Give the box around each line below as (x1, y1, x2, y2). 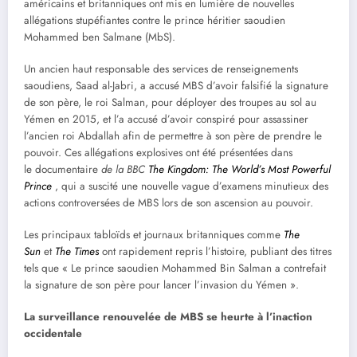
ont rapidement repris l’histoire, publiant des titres (99, 244, 331, 260)
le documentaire (24, 162, 101, 178)
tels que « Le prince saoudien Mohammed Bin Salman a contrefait (24, 261, 326, 277)
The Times (55, 244, 99, 260)
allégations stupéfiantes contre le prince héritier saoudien (24, 12, 285, 28)
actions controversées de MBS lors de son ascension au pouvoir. (24, 195, 313, 211)
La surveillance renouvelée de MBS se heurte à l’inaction (24, 309, 312, 325)
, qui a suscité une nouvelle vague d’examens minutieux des (52, 178, 328, 194)
